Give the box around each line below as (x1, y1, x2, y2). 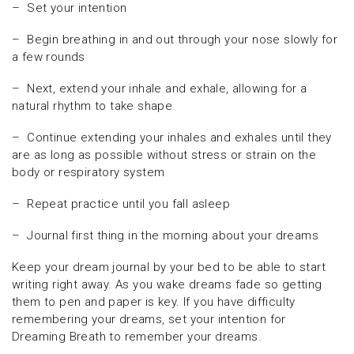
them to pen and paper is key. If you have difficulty (12, 295, 296, 310)
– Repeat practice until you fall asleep (12, 197, 230, 212)
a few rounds (12, 50, 85, 65)
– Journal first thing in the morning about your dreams (12, 228, 318, 243)
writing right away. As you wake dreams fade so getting (12, 277, 322, 292)
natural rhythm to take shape (12, 99, 173, 114)
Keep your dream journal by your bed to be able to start (12, 260, 326, 275)
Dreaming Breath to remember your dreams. (12, 330, 265, 345)
